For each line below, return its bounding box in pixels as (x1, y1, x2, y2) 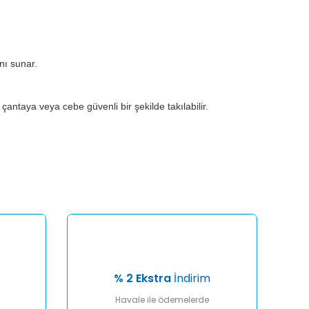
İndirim (171, 270, 210, 286)
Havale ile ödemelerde (115, 294, 209, 306)
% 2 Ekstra (114, 270, 171, 286)
